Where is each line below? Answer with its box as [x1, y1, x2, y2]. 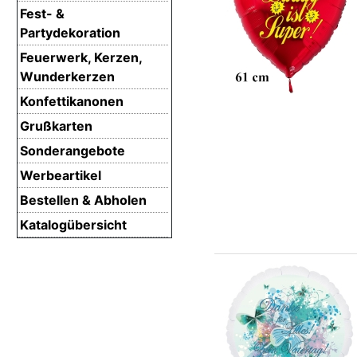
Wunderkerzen [20, 68, 115, 84]
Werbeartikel [20, 167, 101, 183]
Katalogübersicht [20, 216, 127, 233]
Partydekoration [20, 24, 120, 41]
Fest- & [20, 5, 65, 22]
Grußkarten [20, 117, 92, 134]
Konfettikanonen [20, 92, 124, 109]
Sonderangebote [20, 142, 125, 159]
